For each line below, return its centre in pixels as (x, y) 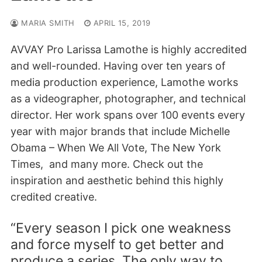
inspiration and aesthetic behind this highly (117, 180)
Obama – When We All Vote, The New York (116, 147)
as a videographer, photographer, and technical (128, 98)
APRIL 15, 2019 (122, 23)
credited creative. (54, 196)
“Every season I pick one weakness (121, 228)
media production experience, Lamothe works (124, 82)
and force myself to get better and (117, 245)
